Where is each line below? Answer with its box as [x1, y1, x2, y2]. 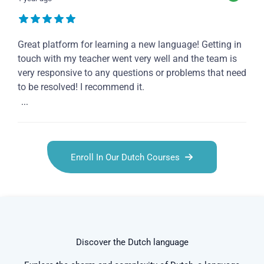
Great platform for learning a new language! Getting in [18, 39, 242, 51]
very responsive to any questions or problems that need [18, 67, 246, 79]
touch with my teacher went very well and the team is [18, 53, 237, 65]
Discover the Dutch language [75, 237, 189, 248]
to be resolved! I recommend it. [18, 81, 144, 93]
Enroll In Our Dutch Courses [71, 151, 180, 163]
